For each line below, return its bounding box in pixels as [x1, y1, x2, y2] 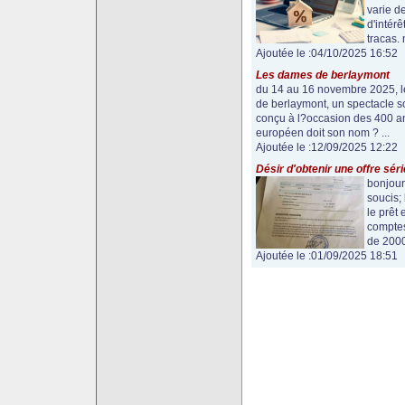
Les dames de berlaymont [255, 69, 390, 81]
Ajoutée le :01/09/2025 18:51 [255, 250, 398, 262]
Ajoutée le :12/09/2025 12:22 [255, 141, 398, 154]
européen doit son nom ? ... [255, 127, 390, 139]
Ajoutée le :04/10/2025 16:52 [255, 47, 398, 60]
